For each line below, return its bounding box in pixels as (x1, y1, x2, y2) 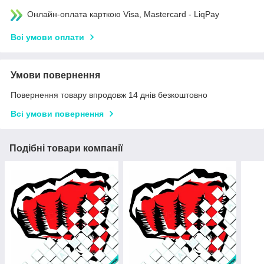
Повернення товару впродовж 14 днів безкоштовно (11, 90, 207, 100)
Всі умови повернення (11, 108, 104, 118)
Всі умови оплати (11, 32, 84, 42)
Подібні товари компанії (9, 143, 123, 153)
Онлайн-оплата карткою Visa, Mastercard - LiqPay (27, 9, 219, 19)
